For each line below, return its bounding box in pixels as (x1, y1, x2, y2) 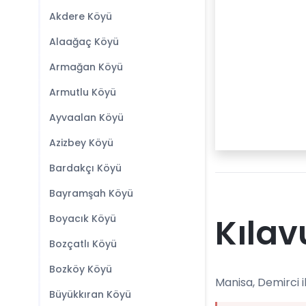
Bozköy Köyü (49, 262, 112, 276)
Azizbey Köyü (49, 136, 113, 150)
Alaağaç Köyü (49, 35, 119, 48)
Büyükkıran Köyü (49, 288, 131, 301)
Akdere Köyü (49, 10, 112, 23)
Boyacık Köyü (49, 212, 116, 225)
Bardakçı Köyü (49, 161, 122, 175)
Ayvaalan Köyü (49, 111, 124, 124)
